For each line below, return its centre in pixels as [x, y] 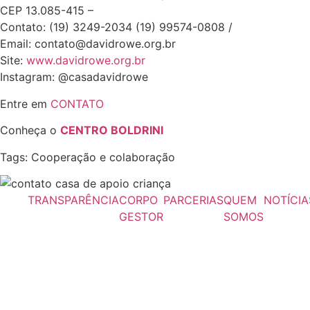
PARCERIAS [193, 200]
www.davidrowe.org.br [86, 61]
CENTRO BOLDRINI [112, 130]
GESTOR [141, 216]
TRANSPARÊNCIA [73, 200]
